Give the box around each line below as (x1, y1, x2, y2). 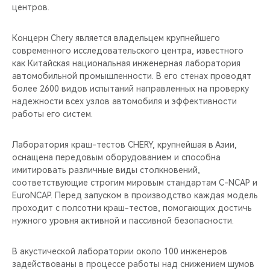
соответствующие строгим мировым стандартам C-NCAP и (12, 178, 257, 187)
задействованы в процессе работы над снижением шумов (12, 259, 254, 269)
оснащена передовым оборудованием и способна (12, 152, 221, 162)
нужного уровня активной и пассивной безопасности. (12, 216, 234, 225)
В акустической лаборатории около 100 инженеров (12, 246, 227, 256)
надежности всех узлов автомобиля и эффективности (12, 96, 237, 106)
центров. (12, 2, 49, 12)
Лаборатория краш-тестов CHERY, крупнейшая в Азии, (12, 140, 237, 149)
